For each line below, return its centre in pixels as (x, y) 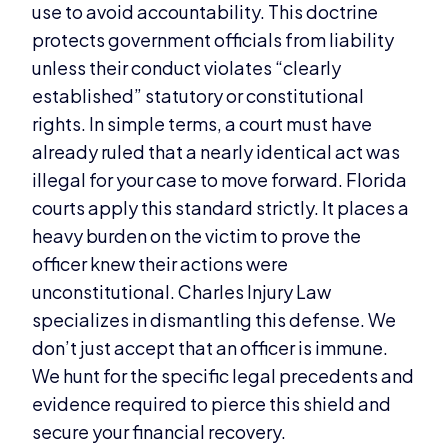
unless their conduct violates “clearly (187, 68)
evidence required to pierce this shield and (212, 404)
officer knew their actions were (160, 264)
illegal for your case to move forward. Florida (220, 180)
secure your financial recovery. (159, 432)
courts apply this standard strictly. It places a (221, 208)
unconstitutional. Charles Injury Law (182, 292)
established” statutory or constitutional (198, 96)
